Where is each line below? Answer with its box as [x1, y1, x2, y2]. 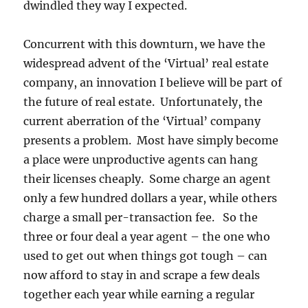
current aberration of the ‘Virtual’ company [23, 114, 261, 129]
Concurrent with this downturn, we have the [23, 37, 266, 52]
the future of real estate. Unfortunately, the [23, 95, 263, 109]
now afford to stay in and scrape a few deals [23, 268, 261, 283]
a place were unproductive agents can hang [23, 153, 258, 167]
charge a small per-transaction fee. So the [23, 210, 258, 225]
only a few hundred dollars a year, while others [23, 191, 278, 206]
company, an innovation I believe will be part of [23, 76, 283, 90]
